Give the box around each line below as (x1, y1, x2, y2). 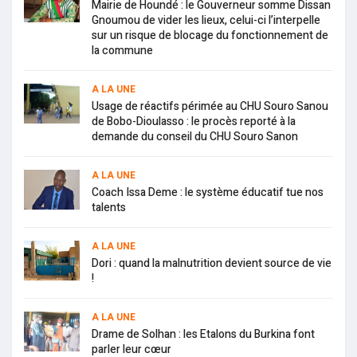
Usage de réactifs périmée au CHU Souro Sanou (92, 98, 328, 116)
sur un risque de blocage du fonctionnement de (92, 27, 328, 45)
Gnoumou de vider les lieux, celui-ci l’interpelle (92, 12, 320, 29)
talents (92, 199, 126, 217)
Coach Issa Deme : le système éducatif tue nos (92, 184, 324, 202)
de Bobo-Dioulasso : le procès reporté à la (92, 113, 296, 131)
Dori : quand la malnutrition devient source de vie (92, 255, 331, 273)
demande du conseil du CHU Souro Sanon (92, 128, 298, 146)
